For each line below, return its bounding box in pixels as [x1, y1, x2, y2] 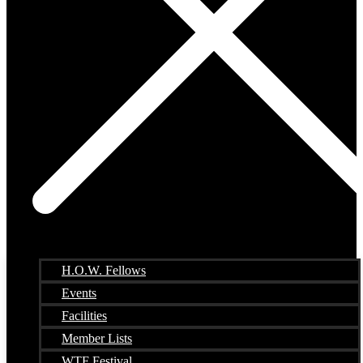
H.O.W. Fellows [62, 261, 146, 281]
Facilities [62, 306, 107, 327]
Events [62, 284, 96, 304]
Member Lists [62, 329, 132, 349]
